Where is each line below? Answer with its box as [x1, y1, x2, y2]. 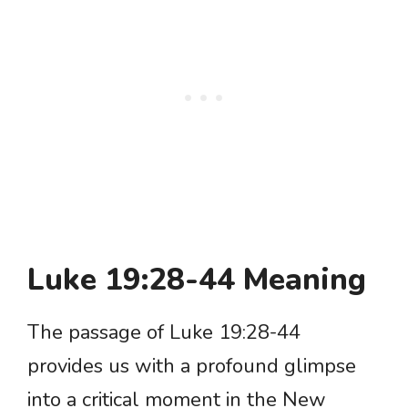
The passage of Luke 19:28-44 [27, 319, 301, 347]
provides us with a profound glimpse [27, 352, 356, 381]
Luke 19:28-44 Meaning [27, 260, 366, 301]
